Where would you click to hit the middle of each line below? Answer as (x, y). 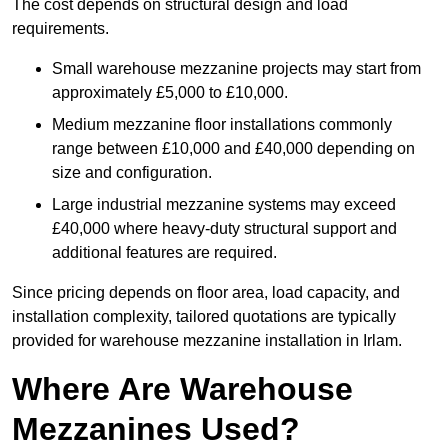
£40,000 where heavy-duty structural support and (224, 229)
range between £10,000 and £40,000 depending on (233, 149)
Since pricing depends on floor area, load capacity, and (206, 293)
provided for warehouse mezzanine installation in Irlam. (207, 341)
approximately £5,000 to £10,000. (170, 93)
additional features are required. (164, 253)
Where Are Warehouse (182, 389)
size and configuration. (132, 173)
